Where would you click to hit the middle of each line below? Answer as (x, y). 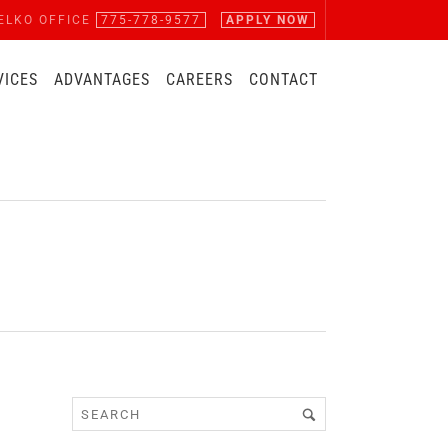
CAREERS (199, 79)
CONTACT (283, 79)
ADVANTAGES (101, 79)
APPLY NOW (267, 20)
